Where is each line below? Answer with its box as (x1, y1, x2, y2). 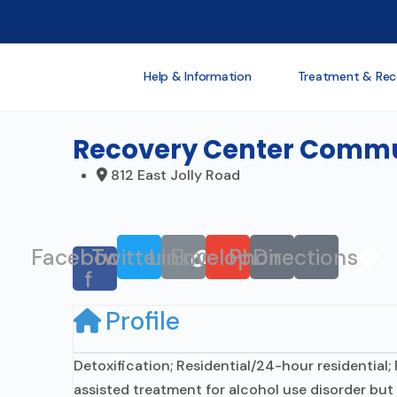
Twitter (91, 242, 165, 272)
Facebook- (31, 242, 144, 272)
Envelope (169, 242, 264, 272)
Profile (105, 304, 180, 338)
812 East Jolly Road (111, 166, 240, 184)
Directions (253, 242, 358, 272)
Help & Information (144, 68, 252, 84)
